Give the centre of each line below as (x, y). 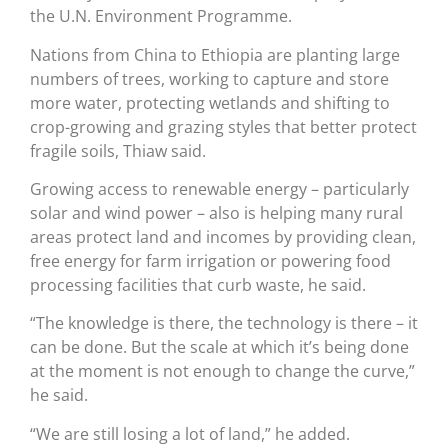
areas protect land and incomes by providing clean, (223, 236)
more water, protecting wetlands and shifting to (210, 102)
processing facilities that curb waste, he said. (198, 284)
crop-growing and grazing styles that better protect (223, 126)
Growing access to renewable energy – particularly (219, 188)
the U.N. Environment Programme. (161, 16)
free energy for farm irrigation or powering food (210, 260)
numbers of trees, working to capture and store (209, 78)
